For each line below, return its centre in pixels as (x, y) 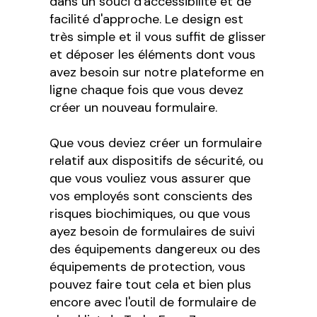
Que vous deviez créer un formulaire (156, 143)
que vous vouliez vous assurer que (150, 179)
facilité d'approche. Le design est (147, 19)
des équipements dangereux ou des (155, 249)
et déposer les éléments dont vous (153, 55)
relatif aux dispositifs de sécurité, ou (157, 161)
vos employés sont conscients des (151, 196)
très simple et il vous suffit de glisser (158, 37)
